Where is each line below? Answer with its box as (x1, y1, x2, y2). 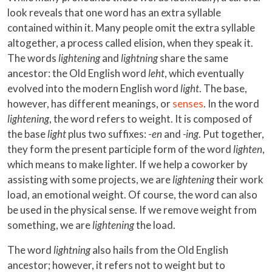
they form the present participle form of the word (7, 143, 233, 156)
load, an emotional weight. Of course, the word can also (7, 188, 257, 202)
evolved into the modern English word (7, 82, 180, 95)
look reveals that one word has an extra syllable (7, 6, 221, 19)
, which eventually (165, 67, 244, 80)
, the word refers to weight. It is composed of (49, 112, 253, 126)
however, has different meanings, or (7, 97, 172, 110)
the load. (136, 219, 175, 232)
